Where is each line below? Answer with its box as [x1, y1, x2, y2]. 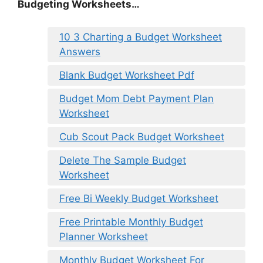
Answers [59, 45, 100, 58]
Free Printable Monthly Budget [59, 215, 203, 228]
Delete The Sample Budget [59, 154, 186, 166]
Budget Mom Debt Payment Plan [59, 92, 214, 104]
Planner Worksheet [59, 230, 148, 242]
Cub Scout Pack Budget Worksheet [59, 130, 224, 143]
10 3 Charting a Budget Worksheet [59, 31, 222, 43]
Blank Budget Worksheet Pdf [59, 69, 194, 81]
